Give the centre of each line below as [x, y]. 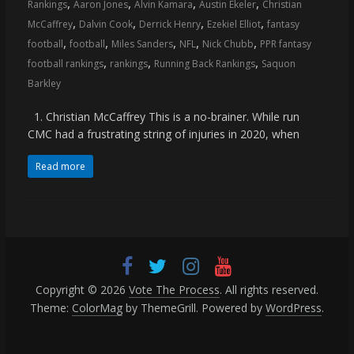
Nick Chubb [228, 44]
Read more [60, 167]
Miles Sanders [142, 44]
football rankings [65, 64]
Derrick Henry [169, 24]
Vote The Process [174, 290]
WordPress [293, 308]
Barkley [44, 84]
